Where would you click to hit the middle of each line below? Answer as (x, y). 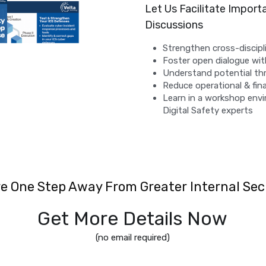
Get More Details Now (133, 219)
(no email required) (132, 238)
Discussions (174, 25)
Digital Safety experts (208, 111)
